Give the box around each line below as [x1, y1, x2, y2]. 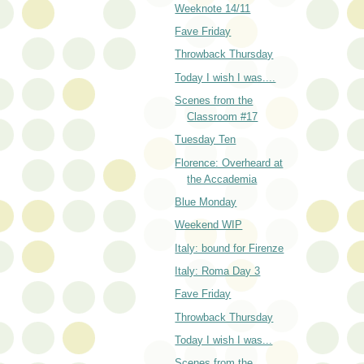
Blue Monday [175, 195, 237, 208]
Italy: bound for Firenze [175, 241, 284, 254]
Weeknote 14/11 [175, 2, 251, 15]
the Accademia [187, 172, 258, 185]
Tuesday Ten [175, 133, 236, 146]
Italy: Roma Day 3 [175, 264, 261, 277]
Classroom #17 [187, 110, 258, 123]
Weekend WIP [175, 219, 243, 232]
